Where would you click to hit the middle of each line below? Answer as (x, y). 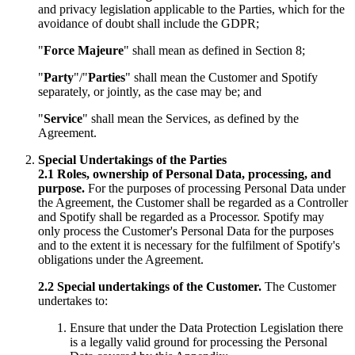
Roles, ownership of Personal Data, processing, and (193, 174)
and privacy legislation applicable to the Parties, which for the (191, 9)
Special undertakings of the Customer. (158, 286)
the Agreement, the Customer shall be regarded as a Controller (193, 202)
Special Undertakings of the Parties (132, 160)
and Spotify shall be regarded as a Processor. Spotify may (181, 217)
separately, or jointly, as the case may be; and (150, 92)
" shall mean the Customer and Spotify (221, 77)
